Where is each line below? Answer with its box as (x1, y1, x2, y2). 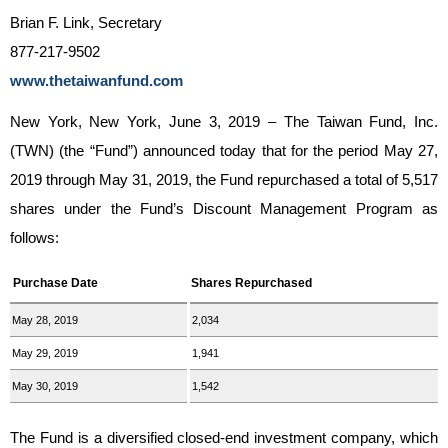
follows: (10, 229, 59, 246)
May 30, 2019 (12, 380, 78, 392)
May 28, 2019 (12, 314, 78, 326)
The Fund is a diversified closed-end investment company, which (10, 429, 438, 446)
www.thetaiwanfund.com (10, 72, 183, 89)
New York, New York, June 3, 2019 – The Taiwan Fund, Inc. (10, 113, 438, 130)
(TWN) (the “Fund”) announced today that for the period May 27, (10, 142, 438, 159)
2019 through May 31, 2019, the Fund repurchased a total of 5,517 (10, 171, 438, 188)
